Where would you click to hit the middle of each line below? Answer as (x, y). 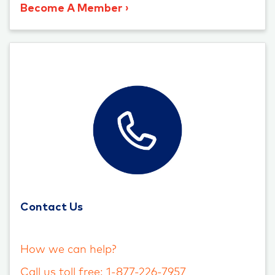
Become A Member (71, 8)
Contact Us (52, 207)
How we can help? (68, 250)
